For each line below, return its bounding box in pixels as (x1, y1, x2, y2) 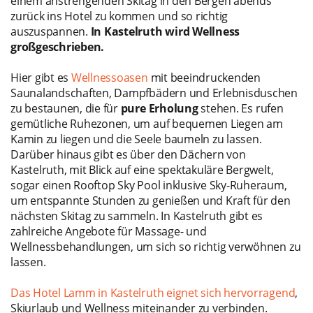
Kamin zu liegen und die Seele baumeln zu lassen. (10, 131, 262, 147)
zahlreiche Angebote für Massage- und (10, 224, 207, 240)
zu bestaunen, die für (10, 101, 121, 117)
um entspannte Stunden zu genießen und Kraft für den (10, 193, 291, 209)
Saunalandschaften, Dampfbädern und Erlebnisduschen (10, 85, 298, 101)
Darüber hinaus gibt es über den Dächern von (10, 147, 246, 163)
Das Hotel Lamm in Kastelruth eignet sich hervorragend (10, 285, 296, 301)
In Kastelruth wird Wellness (90, 24, 240, 40)
